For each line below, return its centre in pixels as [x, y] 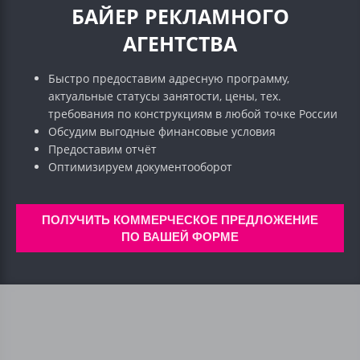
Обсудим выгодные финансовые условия [162, 132]
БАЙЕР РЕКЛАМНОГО [180, 17]
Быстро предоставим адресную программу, [168, 79]
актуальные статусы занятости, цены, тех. [164, 96]
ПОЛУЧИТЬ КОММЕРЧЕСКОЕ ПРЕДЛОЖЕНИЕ [180, 220]
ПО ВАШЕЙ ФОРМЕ [180, 237]
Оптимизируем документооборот [149, 167]
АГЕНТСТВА [180, 44]
